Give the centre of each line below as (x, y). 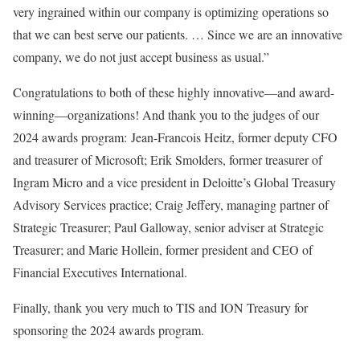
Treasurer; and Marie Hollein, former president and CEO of (163, 249)
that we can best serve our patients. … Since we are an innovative (178, 34)
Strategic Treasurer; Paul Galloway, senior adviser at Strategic (168, 227)
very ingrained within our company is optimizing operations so (171, 11)
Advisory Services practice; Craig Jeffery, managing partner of (171, 204)
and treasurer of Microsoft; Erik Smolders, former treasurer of (168, 159)
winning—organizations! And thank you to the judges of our (166, 114)
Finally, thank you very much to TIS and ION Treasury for (160, 307)
